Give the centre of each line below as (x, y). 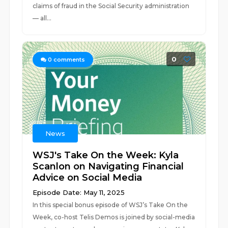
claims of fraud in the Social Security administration (111, 6)
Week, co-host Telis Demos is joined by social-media (114, 217)
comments (69, 60)
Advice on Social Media (88, 178)
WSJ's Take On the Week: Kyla (106, 155)
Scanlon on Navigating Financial (108, 166)
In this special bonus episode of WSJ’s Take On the (110, 205)
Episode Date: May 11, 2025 (79, 192)
